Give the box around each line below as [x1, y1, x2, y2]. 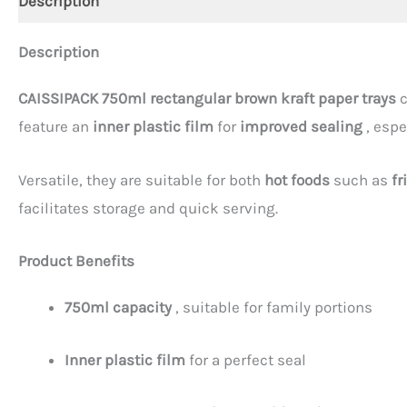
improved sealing [240, 117, 362, 136]
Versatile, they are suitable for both [18, 170, 264, 189]
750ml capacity [65, 297, 172, 316]
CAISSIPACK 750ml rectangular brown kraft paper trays [18, 89, 396, 108]
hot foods [264, 170, 330, 189]
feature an [18, 117, 93, 136]
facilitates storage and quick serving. [18, 198, 278, 217]
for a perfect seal [185, 350, 306, 369]
